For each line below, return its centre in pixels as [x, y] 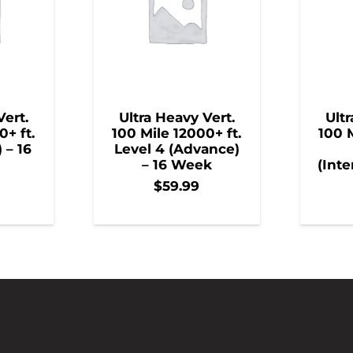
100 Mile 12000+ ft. [176, 134]
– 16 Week [176, 165]
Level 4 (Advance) [176, 149]
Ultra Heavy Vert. [176, 118]
